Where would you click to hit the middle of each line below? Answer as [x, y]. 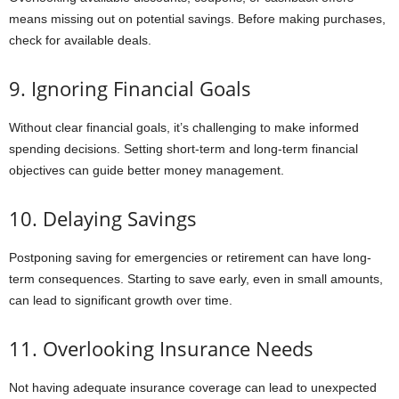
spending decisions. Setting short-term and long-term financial [183, 149]
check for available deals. [80, 41]
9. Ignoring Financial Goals [130, 89]
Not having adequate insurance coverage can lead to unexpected [193, 388]
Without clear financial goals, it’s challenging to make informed [184, 128]
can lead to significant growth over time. [121, 301]
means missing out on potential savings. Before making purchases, [197, 19]
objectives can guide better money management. [147, 171]
